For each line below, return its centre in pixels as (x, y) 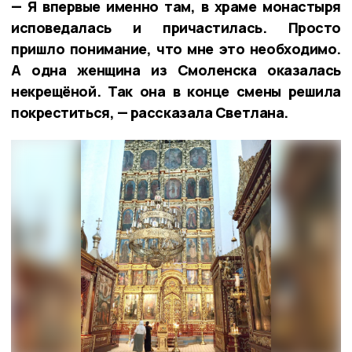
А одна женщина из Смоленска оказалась (176, 70)
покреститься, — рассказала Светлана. (150, 113)
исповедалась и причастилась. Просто (176, 28)
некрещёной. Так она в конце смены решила (176, 92)
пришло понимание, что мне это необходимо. (176, 49)
